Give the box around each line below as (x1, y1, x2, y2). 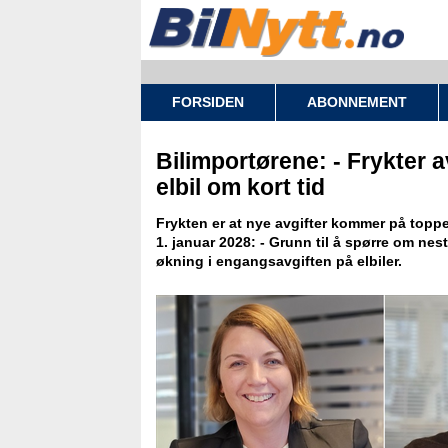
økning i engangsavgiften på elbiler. (155, 253, 402, 269)
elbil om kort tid (155, 174, 325, 200)
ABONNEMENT (306, 94, 407, 110)
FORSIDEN (171, 94, 244, 110)
